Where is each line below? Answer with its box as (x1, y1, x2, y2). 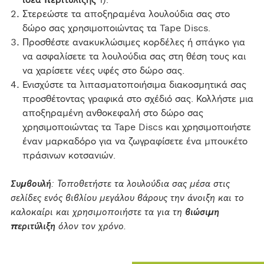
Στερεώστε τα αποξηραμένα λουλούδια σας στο (22, 9, 230, 19)
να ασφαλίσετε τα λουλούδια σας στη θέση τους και (22, 52, 246, 62)
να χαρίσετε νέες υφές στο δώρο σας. (22, 66, 184, 76)
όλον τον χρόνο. (55, 222, 126, 232)
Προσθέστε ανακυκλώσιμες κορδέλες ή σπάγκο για (22, 38, 245, 48)
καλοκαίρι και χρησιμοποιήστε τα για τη (10, 207, 185, 217)
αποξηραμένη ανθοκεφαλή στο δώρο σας (22, 108, 203, 118)
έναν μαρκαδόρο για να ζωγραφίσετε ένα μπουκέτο (22, 137, 247, 147)
